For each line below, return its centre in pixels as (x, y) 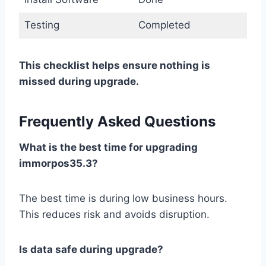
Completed (164, 25)
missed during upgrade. (79, 82)
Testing (42, 25)
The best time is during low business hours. (123, 199)
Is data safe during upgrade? (91, 250)
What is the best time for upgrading (108, 148)
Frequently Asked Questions (117, 122)
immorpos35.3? (58, 164)
